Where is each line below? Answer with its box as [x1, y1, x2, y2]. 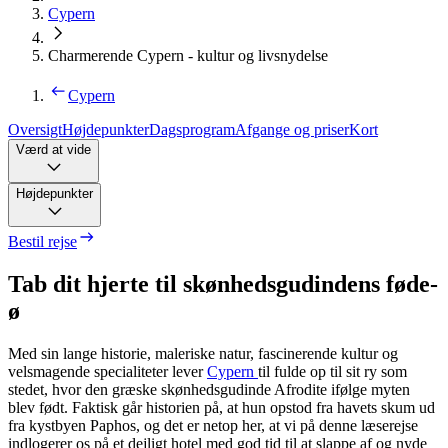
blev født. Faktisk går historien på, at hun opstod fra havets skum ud [8, 398, 435, 416]
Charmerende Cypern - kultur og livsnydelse [48, 46, 328, 64]
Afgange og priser [235, 120, 349, 138]
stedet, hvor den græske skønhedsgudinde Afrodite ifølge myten [8, 380, 410, 398]
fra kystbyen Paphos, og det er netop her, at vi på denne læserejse [8, 416, 418, 434]
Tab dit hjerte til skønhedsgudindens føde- [8, 270, 438, 297]
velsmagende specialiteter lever [8, 362, 207, 380]
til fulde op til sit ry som [258, 362, 407, 380]
